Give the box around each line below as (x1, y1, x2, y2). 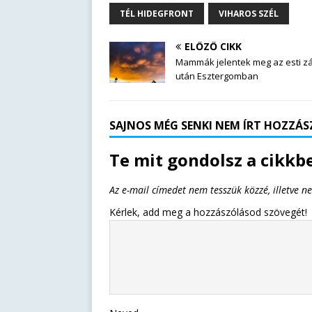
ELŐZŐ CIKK (185, 40, 242, 54)
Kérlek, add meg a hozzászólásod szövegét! (109, 205, 307, 219)
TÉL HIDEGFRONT (120, 8, 194, 20)
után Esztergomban (175, 70, 258, 83)
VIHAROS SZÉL (219, 8, 279, 20)
